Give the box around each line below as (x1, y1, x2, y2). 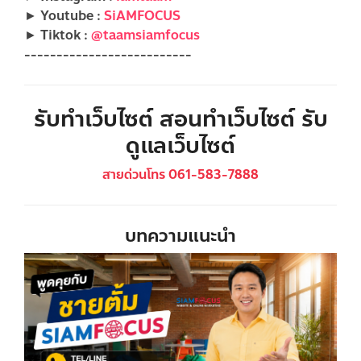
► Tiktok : (24, 24, 91, 45)
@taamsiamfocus (91, 24, 200, 45)
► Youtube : (24, 5, 104, 26)
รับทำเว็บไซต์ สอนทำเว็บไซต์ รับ (33, 101, 328, 136)
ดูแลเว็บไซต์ (126, 127, 235, 163)
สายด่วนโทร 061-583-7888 (102, 164, 259, 185)
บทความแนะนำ (125, 221, 236, 250)
